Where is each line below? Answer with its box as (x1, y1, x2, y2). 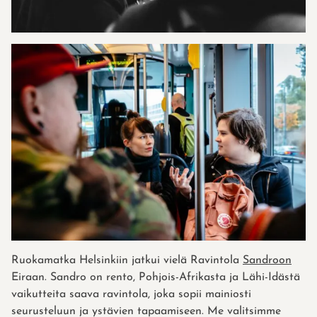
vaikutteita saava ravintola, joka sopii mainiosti (11, 288, 251, 300)
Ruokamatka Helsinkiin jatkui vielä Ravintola (11, 254, 243, 266)
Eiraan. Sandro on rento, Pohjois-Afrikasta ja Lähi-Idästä (11, 271, 300, 283)
